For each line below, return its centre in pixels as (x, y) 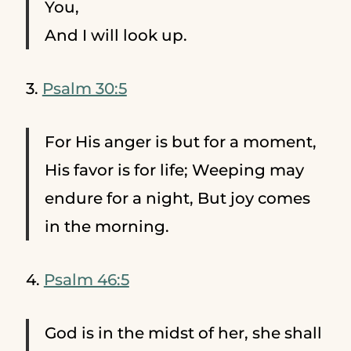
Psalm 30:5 (84, 88)
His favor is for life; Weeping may (174, 170)
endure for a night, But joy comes (177, 198)
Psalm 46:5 (86, 279)
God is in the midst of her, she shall (183, 333)
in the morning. (107, 226)
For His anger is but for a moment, (180, 141)
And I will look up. (116, 35)
